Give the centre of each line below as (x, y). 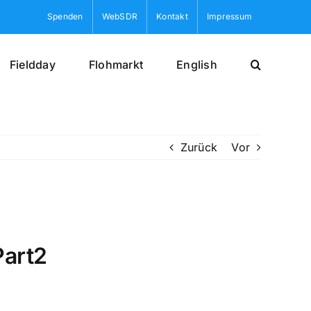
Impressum (229, 16)
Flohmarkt (116, 64)
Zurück (199, 147)
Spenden (65, 16)
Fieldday (32, 64)
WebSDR (120, 16)
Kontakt (172, 16)
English (197, 64)
